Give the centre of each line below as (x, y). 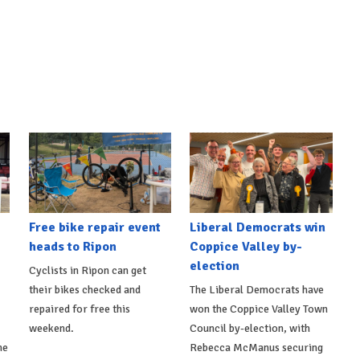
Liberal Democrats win (258, 227)
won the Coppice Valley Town (259, 309)
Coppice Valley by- (246, 246)
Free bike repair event (94, 227)
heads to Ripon (72, 246)
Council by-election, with (250, 328)
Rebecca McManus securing (257, 347)
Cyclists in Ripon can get (87, 270)
